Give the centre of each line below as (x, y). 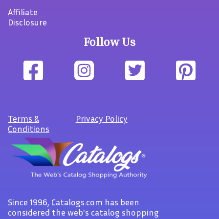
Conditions (29, 129)
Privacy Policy (101, 118)
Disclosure (27, 22)
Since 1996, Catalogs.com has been (74, 202)
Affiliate (23, 12)
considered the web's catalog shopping (83, 212)
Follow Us (109, 42)
